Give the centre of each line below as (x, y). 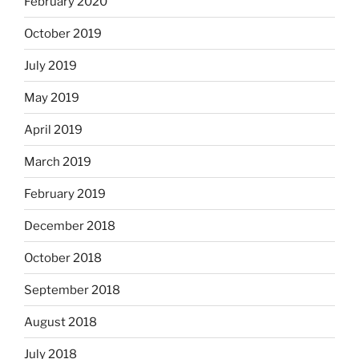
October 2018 (63, 258)
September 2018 (72, 290)
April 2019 (53, 129)
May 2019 (52, 97)
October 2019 (63, 33)
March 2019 (58, 161)
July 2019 (50, 65)
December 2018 (70, 226)
